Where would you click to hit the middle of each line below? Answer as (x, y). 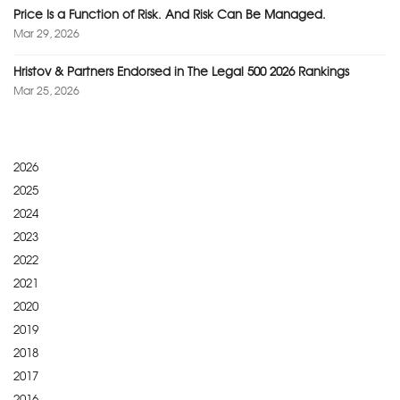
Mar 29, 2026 (46, 34)
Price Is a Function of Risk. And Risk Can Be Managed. (170, 15)
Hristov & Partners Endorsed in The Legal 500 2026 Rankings (181, 72)
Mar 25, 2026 (46, 91)
